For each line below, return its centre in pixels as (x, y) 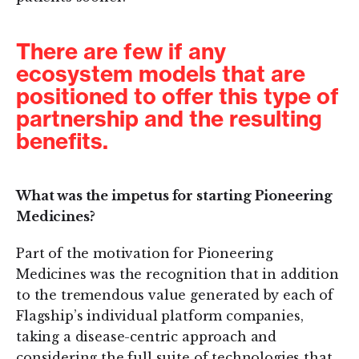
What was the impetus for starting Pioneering (174, 196)
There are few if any (121, 52)
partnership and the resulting (169, 119)
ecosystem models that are (161, 74)
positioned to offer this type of (177, 97)
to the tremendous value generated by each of (175, 295)
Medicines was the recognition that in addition (177, 274)
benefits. (62, 141)
